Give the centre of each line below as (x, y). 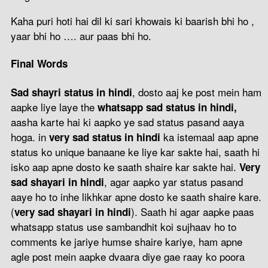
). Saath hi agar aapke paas (193, 211)
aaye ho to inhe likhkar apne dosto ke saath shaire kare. (136, 196)
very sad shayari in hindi (73, 211)
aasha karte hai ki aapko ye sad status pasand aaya (127, 121)
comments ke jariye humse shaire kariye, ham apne (127, 241)
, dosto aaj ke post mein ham (197, 92)
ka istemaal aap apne (211, 136)
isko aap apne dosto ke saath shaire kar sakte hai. (125, 166)
